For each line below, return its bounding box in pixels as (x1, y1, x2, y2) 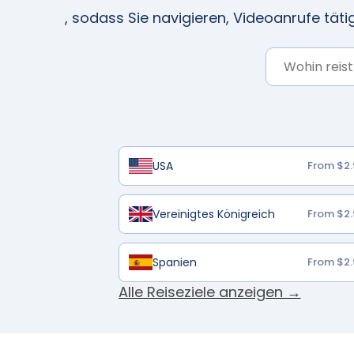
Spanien (152, 254, 197, 270)
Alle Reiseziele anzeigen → (118, 282, 301, 303)
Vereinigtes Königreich (152, 205, 275, 222)
